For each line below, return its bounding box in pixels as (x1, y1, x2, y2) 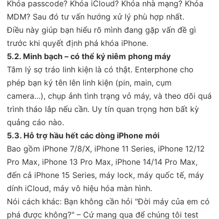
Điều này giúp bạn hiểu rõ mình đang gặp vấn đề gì (7, 24, 196, 35)
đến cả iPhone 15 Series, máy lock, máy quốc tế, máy (7, 170, 204, 180)
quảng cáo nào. (7, 117, 64, 127)
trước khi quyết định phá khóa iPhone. (7, 38, 148, 48)
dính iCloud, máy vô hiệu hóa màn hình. (7, 183, 152, 193)
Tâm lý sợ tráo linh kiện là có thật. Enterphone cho (7, 64, 194, 74)
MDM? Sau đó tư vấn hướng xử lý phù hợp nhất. (7, 11, 184, 22)
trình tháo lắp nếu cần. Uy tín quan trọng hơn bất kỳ (7, 104, 199, 114)
